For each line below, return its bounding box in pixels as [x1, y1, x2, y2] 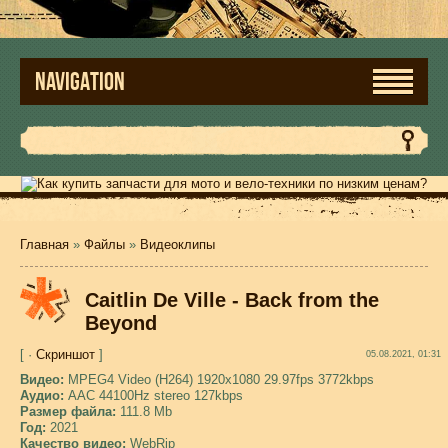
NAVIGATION [35, 68, 125, 95]
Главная [20, 237, 69, 252]
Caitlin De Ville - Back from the [85, 289, 379, 311]
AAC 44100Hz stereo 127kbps [68, 388, 243, 403]
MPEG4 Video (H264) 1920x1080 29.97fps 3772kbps [68, 372, 374, 387]
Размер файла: [20, 404, 120, 419]
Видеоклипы [140, 237, 215, 252]
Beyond [85, 312, 157, 334]
